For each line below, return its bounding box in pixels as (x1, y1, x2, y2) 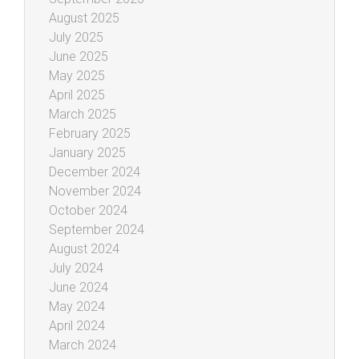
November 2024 (49, 183, 141, 199)
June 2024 (49, 279, 108, 295)
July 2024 (49, 260, 103, 276)
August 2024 (49, 240, 119, 256)
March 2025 (49, 106, 116, 122)
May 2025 (49, 67, 105, 83)
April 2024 (49, 317, 105, 333)
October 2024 (49, 202, 127, 218)
